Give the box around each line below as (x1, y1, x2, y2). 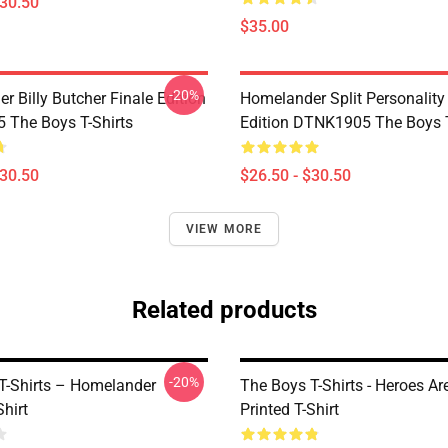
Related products (131, 296, 317, 324)
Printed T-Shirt (240, 400, 339, 419)
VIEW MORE (185, 222, 263, 236)
